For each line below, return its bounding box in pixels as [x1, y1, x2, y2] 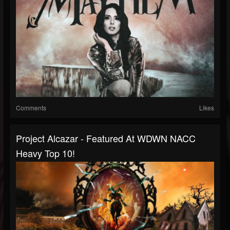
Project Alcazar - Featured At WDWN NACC [16, 131, 196, 145]
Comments [16, 103, 46, 112]
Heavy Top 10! [16, 146, 75, 160]
